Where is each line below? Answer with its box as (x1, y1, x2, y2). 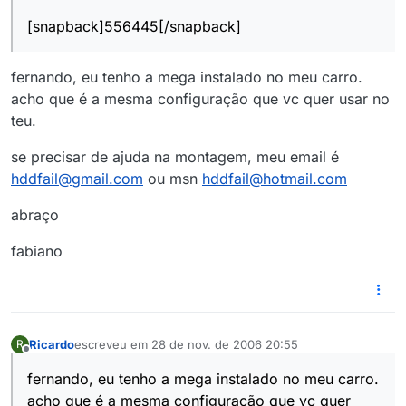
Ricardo (29, 336, 74, 352)
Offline (25, 350, 63, 365)
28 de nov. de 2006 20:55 (151, 336, 298, 352)
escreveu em (74, 336, 151, 352)
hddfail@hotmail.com (202, 169, 347, 188)
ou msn (143, 169, 202, 188)
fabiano (11, 242, 63, 261)
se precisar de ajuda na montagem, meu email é (11, 148, 339, 167)
